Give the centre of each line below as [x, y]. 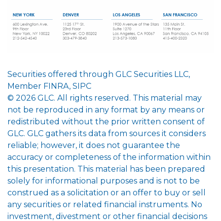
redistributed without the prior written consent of [106, 122]
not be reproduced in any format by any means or [106, 110]
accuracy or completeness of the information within [109, 157]
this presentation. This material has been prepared [106, 169]
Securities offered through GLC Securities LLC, [99, 74]
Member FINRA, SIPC [49, 86]
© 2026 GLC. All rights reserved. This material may [105, 98]
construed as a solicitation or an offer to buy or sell [107, 193]
